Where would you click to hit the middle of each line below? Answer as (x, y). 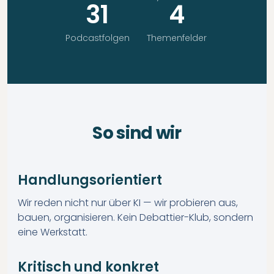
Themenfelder (177, 38)
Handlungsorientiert (90, 180)
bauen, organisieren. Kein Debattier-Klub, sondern (135, 217)
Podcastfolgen (97, 38)
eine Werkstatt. (52, 232)
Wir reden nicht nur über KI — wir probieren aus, (128, 203)
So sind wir (137, 133)
